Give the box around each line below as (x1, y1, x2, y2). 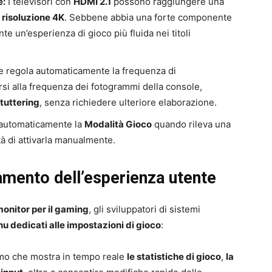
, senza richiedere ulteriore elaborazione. (39, 96, 217, 108)
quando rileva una (152, 118, 231, 130)
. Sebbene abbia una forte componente (64, 11, 232, 23)
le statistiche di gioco (127, 250, 221, 262)
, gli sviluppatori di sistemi (89, 203, 200, 215)
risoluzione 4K (2, 11, 64, 23)
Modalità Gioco (84, 118, 152, 130)
